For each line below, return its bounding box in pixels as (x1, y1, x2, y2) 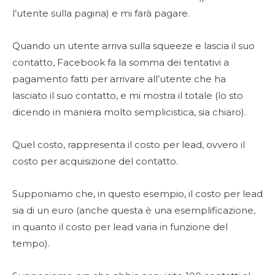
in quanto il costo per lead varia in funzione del (12, 221, 228, 233)
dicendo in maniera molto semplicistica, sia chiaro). (12, 106, 246, 118)
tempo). (12, 238, 50, 250)
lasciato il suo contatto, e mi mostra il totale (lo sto (12, 90, 243, 102)
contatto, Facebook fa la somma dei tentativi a (12, 56, 229, 69)
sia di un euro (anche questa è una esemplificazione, (12, 204, 255, 217)
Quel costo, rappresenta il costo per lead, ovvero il (12, 139, 245, 151)
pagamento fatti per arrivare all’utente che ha (12, 73, 226, 85)
